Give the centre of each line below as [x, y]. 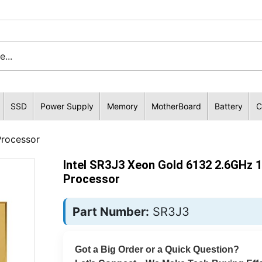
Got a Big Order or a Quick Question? [157, 249]
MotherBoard [176, 106]
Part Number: [111, 212]
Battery [228, 106]
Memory [122, 106]
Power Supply [67, 106]
